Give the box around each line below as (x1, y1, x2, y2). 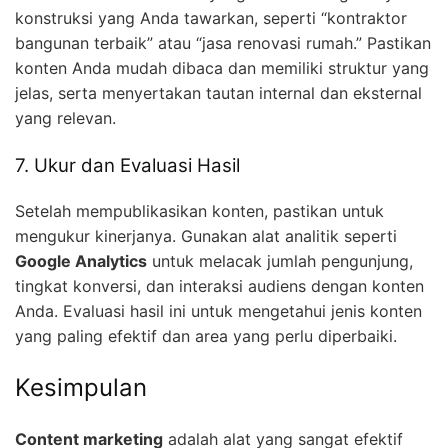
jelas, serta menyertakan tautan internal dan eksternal (15, 83, 422, 104)
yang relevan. (15, 108, 116, 129)
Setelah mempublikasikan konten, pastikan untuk (15, 201, 384, 222)
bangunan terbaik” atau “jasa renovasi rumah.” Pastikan (15, 33, 431, 54)
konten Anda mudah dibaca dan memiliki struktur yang (15, 58, 429, 79)
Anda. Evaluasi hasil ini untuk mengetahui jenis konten (15, 301, 422, 322)
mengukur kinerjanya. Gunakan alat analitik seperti (15, 226, 397, 247)
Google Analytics (15, 251, 147, 272)
